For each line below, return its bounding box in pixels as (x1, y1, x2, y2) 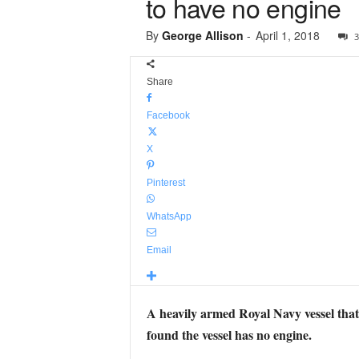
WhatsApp (146, 211, 192, 222)
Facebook (146, 110, 190, 121)
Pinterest (146, 177, 185, 188)
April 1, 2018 (255, 27, 320, 43)
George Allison (161, 27, 244, 43)
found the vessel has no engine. (146, 325, 312, 344)
